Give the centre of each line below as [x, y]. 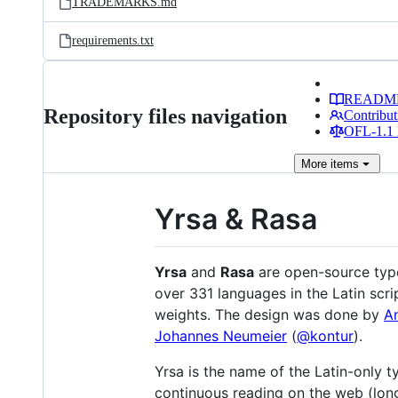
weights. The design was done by [269, 314]
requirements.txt [113, 40]
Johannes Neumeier [221, 335]
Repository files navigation [165, 116]
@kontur [325, 335]
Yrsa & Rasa [236, 219]
